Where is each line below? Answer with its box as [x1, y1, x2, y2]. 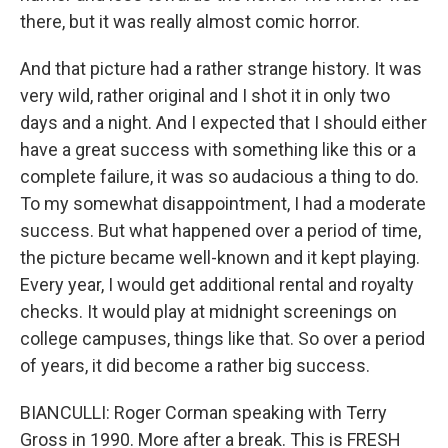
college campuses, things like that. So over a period [20, 328, 425, 349]
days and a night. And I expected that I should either [20, 112, 427, 133]
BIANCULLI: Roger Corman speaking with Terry [20, 402, 387, 423]
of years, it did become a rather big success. [20, 355, 370, 376]
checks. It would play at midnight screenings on [20, 301, 397, 322]
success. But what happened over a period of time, [20, 220, 421, 241]
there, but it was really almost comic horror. [20, 11, 360, 32]
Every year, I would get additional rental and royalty [20, 274, 414, 295]
